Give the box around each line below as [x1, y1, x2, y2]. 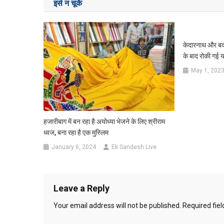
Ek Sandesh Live [111, 143, 157, 151]
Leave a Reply [53, 183, 109, 194]
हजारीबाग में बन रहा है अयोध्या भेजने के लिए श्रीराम [43, 117, 165, 126]
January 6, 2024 [51, 143, 96, 151]
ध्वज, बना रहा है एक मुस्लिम [43, 128, 109, 137]
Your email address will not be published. [53, 201, 181, 210]
